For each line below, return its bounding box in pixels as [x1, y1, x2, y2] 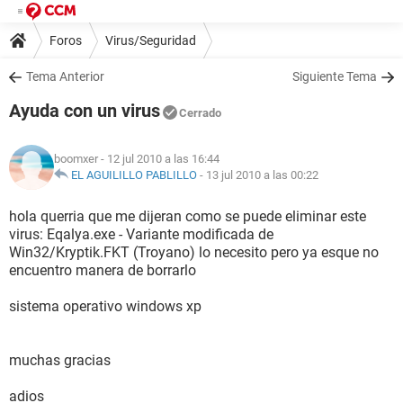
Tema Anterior [26, 69, 104, 84]
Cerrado [179, 106, 221, 120]
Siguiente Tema [292, 69, 377, 84]
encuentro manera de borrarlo [9, 262, 196, 279]
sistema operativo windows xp [9, 298, 201, 315]
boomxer [54, 152, 98, 166]
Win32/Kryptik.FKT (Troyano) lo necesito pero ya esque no [9, 244, 379, 261]
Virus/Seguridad [105, 32, 196, 48]
